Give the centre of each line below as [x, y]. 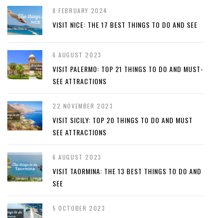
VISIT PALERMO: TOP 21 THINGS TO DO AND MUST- [128, 69]
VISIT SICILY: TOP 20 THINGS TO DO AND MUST [123, 120]
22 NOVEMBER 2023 [83, 106]
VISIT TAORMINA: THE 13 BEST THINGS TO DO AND [127, 171]
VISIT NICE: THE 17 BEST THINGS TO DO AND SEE [125, 25]
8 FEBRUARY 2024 [80, 11]
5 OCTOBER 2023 [79, 208]
